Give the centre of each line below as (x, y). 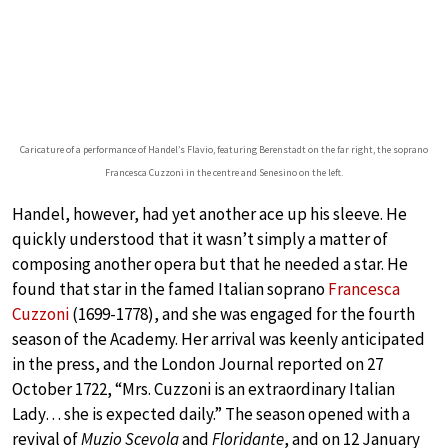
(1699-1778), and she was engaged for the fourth (242, 314)
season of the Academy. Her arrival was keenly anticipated (218, 339)
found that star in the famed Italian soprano (170, 289)
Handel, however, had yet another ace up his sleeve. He (209, 214)
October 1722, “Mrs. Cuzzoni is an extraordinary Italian (203, 389)
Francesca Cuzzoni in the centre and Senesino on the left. (224, 173)
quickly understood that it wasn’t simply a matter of (200, 239)
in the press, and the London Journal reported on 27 (197, 364)
